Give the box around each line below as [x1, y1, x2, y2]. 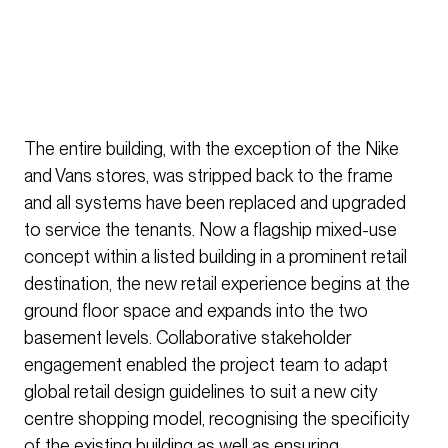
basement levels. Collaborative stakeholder [24, 327, 352, 349]
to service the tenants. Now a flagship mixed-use [24, 219, 397, 241]
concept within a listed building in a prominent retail [24, 246, 407, 268]
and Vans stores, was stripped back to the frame [24, 165, 393, 187]
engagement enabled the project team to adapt [24, 354, 388, 376]
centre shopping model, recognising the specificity [24, 408, 410, 430]
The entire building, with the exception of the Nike [24, 138, 399, 160]
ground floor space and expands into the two [24, 300, 368, 322]
